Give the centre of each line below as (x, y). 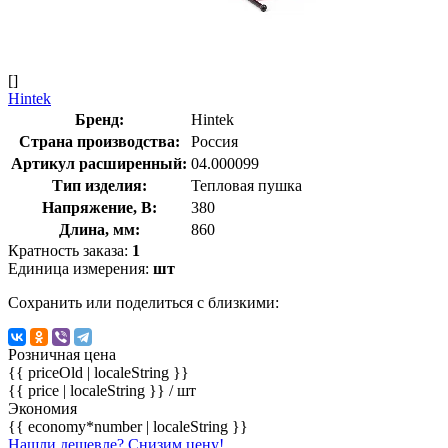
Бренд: (99, 119)
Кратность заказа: (70, 250)
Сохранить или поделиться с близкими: (143, 302)
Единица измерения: (80, 268)
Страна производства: (99, 141)
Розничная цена (62, 354)
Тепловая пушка (246, 185)
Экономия (42, 408)
